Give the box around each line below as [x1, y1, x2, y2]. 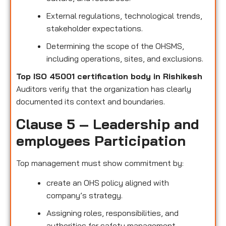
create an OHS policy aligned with [46, 178, 169, 188]
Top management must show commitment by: [16, 157, 184, 168]
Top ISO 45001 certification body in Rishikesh [16, 71, 202, 82]
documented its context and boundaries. [16, 96, 165, 107]
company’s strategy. [46, 190, 123, 201]
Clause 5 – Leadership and [16, 115, 199, 133]
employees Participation [16, 131, 186, 149]
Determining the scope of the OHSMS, [46, 41, 184, 51]
